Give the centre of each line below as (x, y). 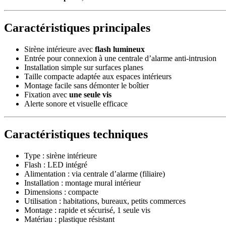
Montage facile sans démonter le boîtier (87, 86)
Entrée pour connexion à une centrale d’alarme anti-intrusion (120, 59)
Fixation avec (47, 95)
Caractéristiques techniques (76, 134)
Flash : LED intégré (56, 164)
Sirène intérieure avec (60, 49)
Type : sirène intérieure (61, 155)
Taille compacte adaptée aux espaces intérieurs (98, 77)
